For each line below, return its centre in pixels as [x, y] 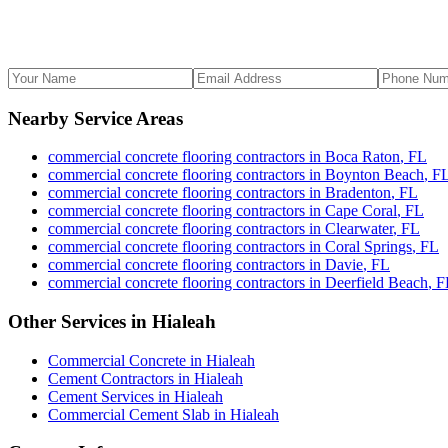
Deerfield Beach [376, 283]
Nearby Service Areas [95, 118]
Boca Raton [362, 157]
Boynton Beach [374, 175]
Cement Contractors [111, 378]
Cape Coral [361, 211]
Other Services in [80, 321]
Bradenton [358, 193]
